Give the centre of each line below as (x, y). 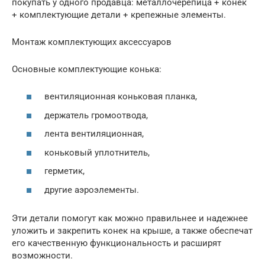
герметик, (64, 171)
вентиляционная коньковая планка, (121, 97)
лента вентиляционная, (94, 134)
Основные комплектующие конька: (87, 69)
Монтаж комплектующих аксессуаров (92, 42)
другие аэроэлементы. (92, 190)
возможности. (42, 255)
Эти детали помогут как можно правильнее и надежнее (130, 218)
